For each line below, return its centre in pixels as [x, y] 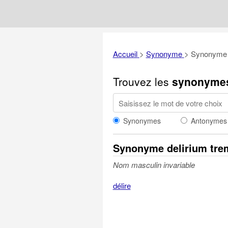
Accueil [125, 54]
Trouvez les [142, 81]
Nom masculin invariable [154, 165]
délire [122, 186]
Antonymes [209, 121]
